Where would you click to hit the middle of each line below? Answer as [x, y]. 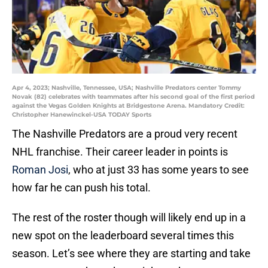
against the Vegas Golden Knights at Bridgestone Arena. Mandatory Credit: [128, 106]
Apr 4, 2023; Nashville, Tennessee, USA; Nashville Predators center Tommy [127, 88]
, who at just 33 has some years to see [159, 170]
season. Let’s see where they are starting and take [131, 254]
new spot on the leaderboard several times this [123, 236]
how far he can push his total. [81, 188]
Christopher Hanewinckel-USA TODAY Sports [82, 115]
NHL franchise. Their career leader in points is [120, 152]
